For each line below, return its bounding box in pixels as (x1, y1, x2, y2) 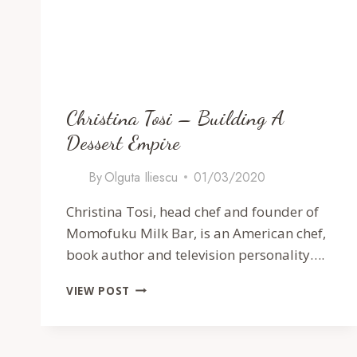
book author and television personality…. (66, 245, 324, 264)
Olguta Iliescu (104, 167, 178, 186)
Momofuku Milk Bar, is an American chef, (66, 223, 326, 242)
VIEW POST (66, 282, 131, 298)
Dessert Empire (66, 129, 180, 155)
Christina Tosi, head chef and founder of (66, 202, 319, 221)
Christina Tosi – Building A (66, 104, 284, 130)
